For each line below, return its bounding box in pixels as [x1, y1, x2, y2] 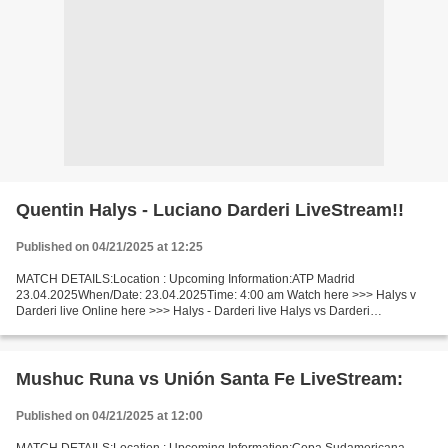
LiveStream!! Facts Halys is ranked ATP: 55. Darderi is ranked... [16, 320, 357, 334]
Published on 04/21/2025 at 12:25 [16, 240, 203, 254]
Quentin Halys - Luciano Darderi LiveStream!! [16, 200, 404, 220]
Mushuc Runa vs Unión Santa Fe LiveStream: [16, 369, 403, 389]
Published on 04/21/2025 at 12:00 [16, 409, 203, 423]
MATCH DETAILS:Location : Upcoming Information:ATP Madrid [16, 272, 355, 286]
